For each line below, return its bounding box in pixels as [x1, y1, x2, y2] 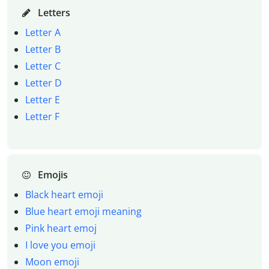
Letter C [25, 59, 61, 73]
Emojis [35, 168, 68, 182]
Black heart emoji [25, 188, 103, 202]
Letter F [25, 109, 59, 123]
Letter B [25, 42, 61, 56]
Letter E [25, 92, 60, 106]
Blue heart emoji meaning [25, 205, 142, 219]
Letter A [25, 25, 61, 39]
